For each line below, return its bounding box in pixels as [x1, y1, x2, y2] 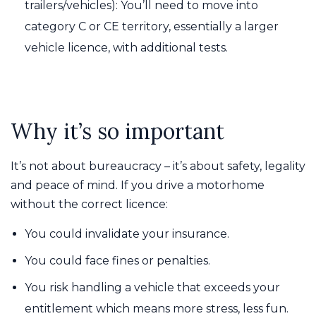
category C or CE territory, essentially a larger [25, 19, 279, 33]
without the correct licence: [11, 197, 168, 211]
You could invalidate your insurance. [25, 226, 229, 241]
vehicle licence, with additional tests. [25, 40, 228, 54]
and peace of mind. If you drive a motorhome [11, 178, 265, 192]
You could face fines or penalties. [25, 253, 210, 267]
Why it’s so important [11, 117, 224, 145]
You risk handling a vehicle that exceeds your [25, 280, 280, 294]
